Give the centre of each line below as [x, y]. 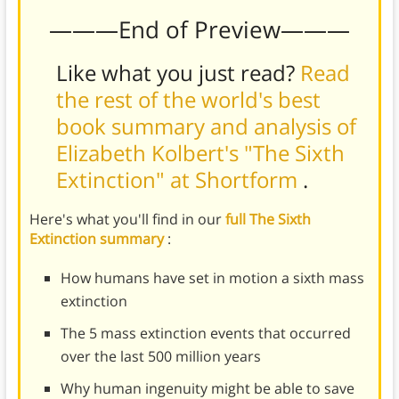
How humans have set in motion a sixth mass [212, 277]
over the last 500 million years [160, 356]
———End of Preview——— [199, 29]
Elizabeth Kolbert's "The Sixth [200, 152]
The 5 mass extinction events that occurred [205, 333]
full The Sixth [268, 219]
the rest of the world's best [188, 99]
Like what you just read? [178, 72]
